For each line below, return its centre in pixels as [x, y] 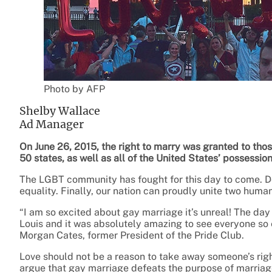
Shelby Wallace [60, 111]
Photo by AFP [74, 89]
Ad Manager [52, 125]
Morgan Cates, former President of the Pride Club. [132, 236]
